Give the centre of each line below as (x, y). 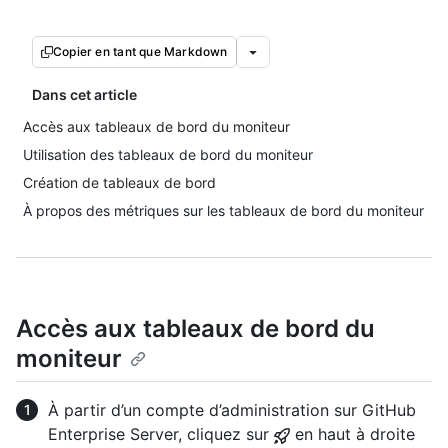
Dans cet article (84, 94)
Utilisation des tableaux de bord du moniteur (168, 154)
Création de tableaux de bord (119, 182)
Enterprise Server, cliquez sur (161, 434)
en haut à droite (352, 434)
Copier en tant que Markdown (140, 51)
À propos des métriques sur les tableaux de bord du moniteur (223, 210)
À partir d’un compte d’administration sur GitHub (232, 410)
